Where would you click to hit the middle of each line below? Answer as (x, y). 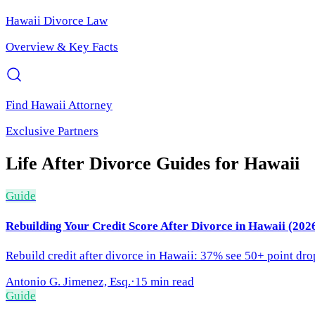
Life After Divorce (78, 164)
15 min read (165, 282)
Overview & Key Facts (62, 46)
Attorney (89, 105)
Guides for (198, 164)
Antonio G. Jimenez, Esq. (68, 282)
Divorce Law (74, 20)
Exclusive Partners (52, 131)
